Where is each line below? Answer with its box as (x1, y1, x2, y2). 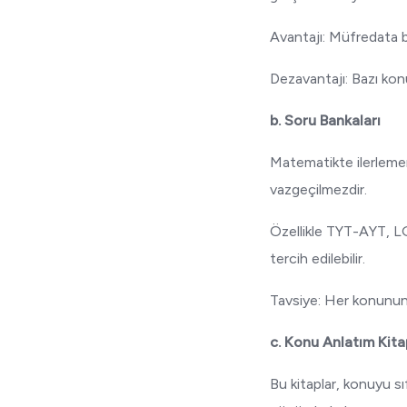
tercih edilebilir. (270, 250, 366, 267)
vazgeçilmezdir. (270, 181, 368, 198)
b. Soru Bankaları (270, 112, 382, 129)
